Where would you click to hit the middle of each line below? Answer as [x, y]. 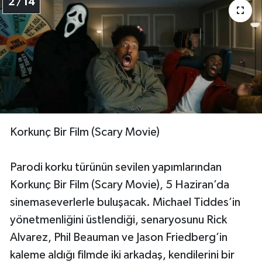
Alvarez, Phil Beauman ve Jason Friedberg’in [119, 237]
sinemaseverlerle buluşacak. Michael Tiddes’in [125, 202]
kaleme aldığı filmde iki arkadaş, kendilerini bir [122, 255]
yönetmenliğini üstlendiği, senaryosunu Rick [118, 220]
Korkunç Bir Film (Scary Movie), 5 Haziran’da [120, 185]
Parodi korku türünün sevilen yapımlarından [116, 167]
